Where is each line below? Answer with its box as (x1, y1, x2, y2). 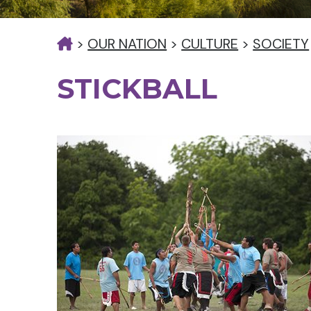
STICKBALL (57, 72, 218, 106)
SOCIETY (253, 35, 310, 53)
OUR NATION (87, 35, 167, 53)
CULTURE (181, 35, 239, 53)
